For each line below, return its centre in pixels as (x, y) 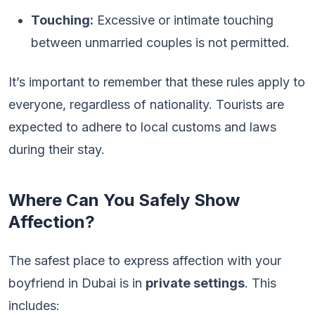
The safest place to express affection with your (145, 261)
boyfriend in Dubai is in (77, 283)
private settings (195, 283)
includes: (34, 306)
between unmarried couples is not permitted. (160, 43)
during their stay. (57, 149)
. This (261, 283)
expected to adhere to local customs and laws (142, 127)
